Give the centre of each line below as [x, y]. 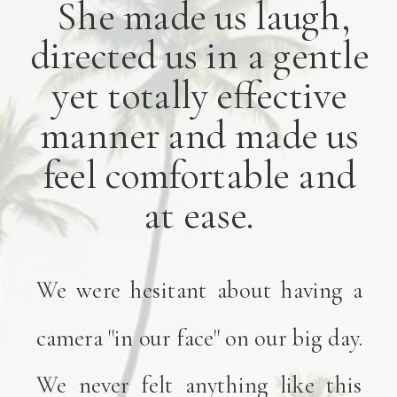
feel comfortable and [199, 174]
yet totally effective [199, 95]
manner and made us [199, 135]
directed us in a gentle [199, 55]
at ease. [199, 214]
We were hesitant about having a [199, 289]
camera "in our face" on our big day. [199, 337]
